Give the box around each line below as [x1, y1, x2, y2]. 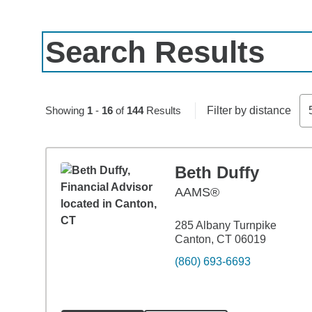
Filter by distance [206, 104, 291, 116]
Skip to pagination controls [44, 88, 176, 100]
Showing [45, 104, 87, 116]
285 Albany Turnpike [174, 219, 276, 231]
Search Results [45, 35, 265, 69]
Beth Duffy [174, 163, 259, 182]
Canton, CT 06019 [174, 233, 266, 245]
